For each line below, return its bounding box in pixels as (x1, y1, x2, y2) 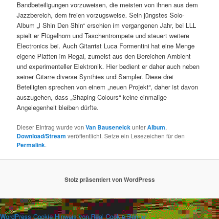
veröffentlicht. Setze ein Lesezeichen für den (66, 131, 185, 140)
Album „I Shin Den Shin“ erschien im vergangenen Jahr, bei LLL (17, 20, 197, 30)
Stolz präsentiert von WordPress (64, 175, 155, 184)
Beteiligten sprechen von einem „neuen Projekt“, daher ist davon (17, 82, 198, 91)
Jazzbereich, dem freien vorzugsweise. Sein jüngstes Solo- (17, 10, 185, 20)
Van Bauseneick (86, 122, 131, 131)
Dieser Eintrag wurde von (17, 122, 86, 131)
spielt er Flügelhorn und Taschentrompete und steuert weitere (17, 30, 190, 40)
